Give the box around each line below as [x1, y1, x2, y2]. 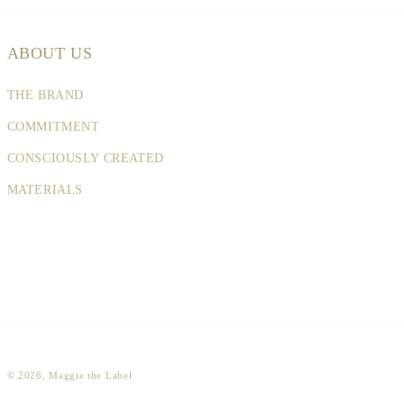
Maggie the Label [49, 370, 133, 381]
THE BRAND [6, 88, 84, 102]
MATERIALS [6, 183, 83, 197]
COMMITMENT [6, 120, 100, 133]
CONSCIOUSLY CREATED [6, 151, 164, 165]
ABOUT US [6, 44, 93, 62]
